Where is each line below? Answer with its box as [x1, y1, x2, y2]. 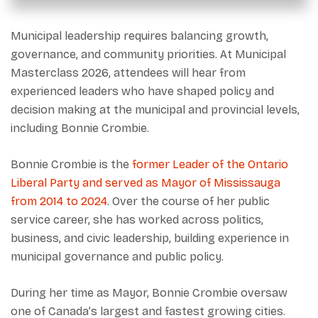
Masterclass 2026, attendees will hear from [11, 66, 246, 79]
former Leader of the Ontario [132, 158, 288, 171]
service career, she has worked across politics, [11, 213, 263, 226]
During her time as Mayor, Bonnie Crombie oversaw [11, 286, 287, 300]
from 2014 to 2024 [11, 194, 107, 208]
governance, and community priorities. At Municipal [11, 48, 286, 61]
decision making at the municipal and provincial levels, [11, 103, 300, 116]
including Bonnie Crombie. [11, 121, 149, 135]
